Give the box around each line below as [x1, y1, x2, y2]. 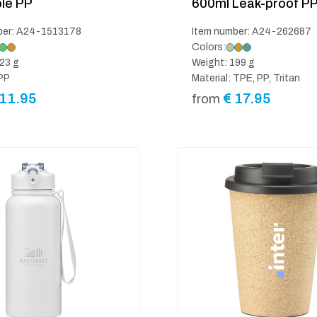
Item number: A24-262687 [192, 25, 311, 37]
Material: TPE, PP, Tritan [192, 72, 300, 83]
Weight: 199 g [192, 57, 255, 68]
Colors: [192, 41, 226, 52]
